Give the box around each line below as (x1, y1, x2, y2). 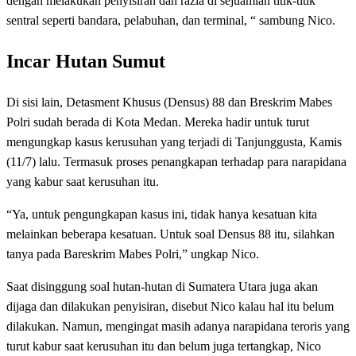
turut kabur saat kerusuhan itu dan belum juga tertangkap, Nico (6, 339, 321, 353)
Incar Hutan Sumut (6, 50, 165, 72)
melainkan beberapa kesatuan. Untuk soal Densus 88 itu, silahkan (6, 226, 335, 241)
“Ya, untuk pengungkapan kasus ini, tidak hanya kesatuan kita (6, 207, 317, 221)
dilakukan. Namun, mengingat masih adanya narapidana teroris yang (6, 319, 350, 333)
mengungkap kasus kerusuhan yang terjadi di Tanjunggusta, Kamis (6, 134, 342, 149)
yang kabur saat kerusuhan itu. (6, 174, 159, 188)
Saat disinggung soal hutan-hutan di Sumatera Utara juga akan (6, 279, 318, 293)
